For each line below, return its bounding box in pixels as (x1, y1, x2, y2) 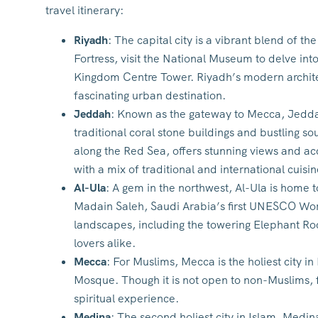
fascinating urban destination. (74, 88, 226, 103)
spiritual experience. (74, 291, 179, 306)
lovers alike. (74, 236, 136, 251)
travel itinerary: (45, 3, 124, 18)
